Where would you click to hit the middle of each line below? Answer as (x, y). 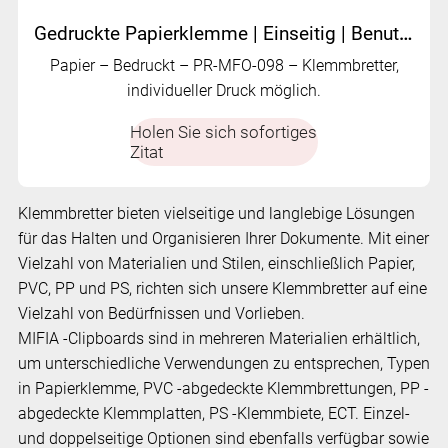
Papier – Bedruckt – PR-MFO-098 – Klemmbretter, (224, 66)
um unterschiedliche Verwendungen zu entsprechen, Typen (223, 364)
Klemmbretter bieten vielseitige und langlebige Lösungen (216, 214)
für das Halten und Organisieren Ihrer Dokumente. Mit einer (223, 239)
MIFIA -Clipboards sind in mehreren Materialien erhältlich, (218, 339)
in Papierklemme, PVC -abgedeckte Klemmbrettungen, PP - (223, 389)
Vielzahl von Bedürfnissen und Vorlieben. (161, 314)
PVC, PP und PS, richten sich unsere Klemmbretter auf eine (222, 289)
